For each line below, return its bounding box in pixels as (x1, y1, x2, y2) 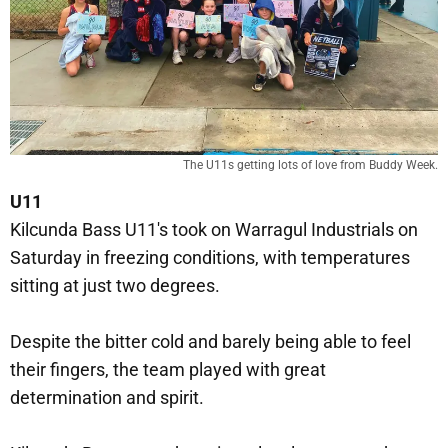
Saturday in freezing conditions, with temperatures (10, 247, 410, 268)
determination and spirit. (10, 387, 204, 408)
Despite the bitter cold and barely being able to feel (10, 331, 411, 352)
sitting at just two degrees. (10, 275, 220, 296)
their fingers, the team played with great (10, 359, 326, 380)
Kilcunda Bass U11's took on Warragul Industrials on (10, 219, 418, 240)
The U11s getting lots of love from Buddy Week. (183, 158, 438, 172)
